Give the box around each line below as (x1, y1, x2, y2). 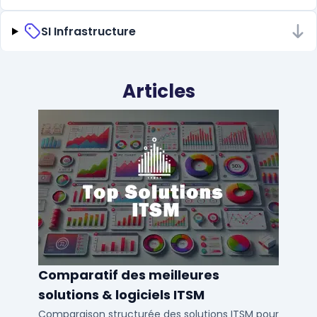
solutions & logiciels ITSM (38, 286, 204, 304)
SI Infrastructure (40, 23, 136, 40)
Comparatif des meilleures (38, 266, 219, 284)
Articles (122, 79, 195, 105)
